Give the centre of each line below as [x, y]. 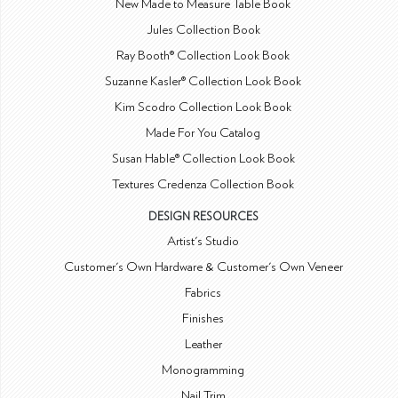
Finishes [203, 319]
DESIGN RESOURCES [203, 218]
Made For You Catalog [203, 133]
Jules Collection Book [203, 30]
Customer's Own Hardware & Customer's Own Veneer [203, 267]
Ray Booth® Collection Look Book [203, 56]
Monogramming [203, 370]
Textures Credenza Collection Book [203, 185]
